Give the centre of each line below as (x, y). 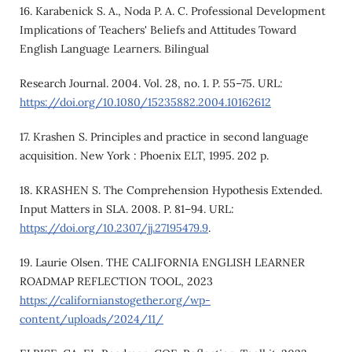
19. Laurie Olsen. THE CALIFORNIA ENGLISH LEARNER (162, 262)
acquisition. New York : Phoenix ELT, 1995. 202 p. (144, 155)
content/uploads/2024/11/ (91, 319)
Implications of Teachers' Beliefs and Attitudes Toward (158, 29)
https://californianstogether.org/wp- (115, 300)
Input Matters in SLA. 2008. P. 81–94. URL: (126, 209)
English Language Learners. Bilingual (114, 48)
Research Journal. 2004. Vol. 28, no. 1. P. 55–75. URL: (151, 83)
